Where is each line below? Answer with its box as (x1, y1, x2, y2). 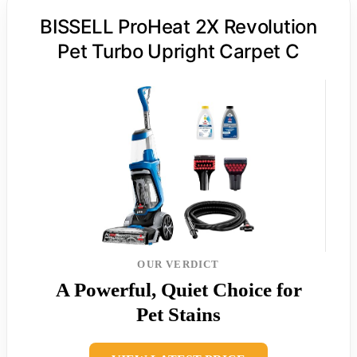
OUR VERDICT (137, 257, 220, 270)
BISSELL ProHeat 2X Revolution (40, 14, 317, 38)
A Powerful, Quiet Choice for (55, 278, 302, 300)
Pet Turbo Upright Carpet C (57, 39, 300, 63)
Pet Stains (136, 303, 221, 325)
